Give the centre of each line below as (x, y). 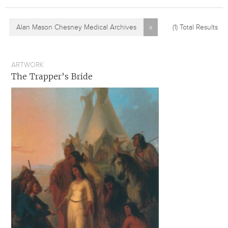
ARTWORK (27, 65)
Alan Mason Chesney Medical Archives (76, 27)
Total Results (198, 27)
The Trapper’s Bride (52, 76)
